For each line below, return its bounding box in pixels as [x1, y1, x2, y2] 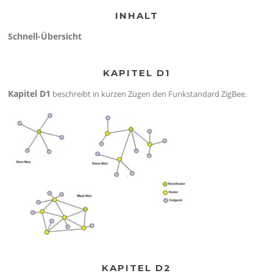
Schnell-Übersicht [8, 30, 82, 42]
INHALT [115, 9, 158, 21]
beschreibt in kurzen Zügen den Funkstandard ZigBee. [51, 88, 247, 99]
